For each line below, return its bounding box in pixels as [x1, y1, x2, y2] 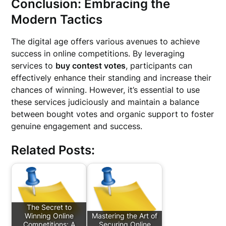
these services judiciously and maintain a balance [11, 97, 200, 107]
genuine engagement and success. [11, 121, 143, 131]
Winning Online [24, 211, 74, 220]
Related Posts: [11, 143, 95, 157]
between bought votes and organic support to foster [11, 109, 214, 119]
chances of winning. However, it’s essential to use [11, 85, 200, 95]
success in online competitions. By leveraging [11, 48, 185, 59]
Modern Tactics [11, 12, 103, 27]
